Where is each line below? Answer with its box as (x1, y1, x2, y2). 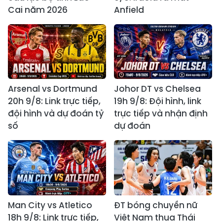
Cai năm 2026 (8, 3, 68, 16)
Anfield (114, 3, 144, 16)
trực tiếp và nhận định (114, 108, 208, 120)
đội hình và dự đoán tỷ (8, 108, 104, 120)
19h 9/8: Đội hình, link (114, 95, 201, 108)
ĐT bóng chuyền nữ (114, 199, 197, 212)
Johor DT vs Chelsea (114, 83, 201, 95)
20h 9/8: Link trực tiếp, (8, 95, 101, 108)
